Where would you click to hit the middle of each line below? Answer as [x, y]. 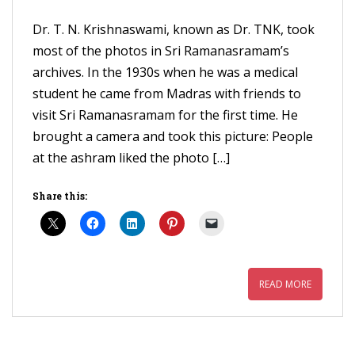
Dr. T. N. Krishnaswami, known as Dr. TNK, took [174, 29]
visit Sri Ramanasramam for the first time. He [165, 115]
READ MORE [285, 284]
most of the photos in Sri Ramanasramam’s [161, 51]
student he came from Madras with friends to [167, 94]
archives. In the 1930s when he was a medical [165, 72]
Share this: [60, 196]
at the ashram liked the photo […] [131, 158]
